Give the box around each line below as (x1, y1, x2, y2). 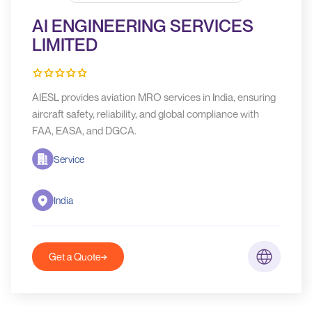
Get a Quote (48, 251, 101, 263)
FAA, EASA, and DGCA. (31, 124, 136, 136)
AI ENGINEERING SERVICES (31, 15, 253, 36)
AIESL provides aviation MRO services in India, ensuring (31, 91, 276, 103)
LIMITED (31, 34, 97, 55)
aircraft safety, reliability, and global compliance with (31, 107, 259, 120)
